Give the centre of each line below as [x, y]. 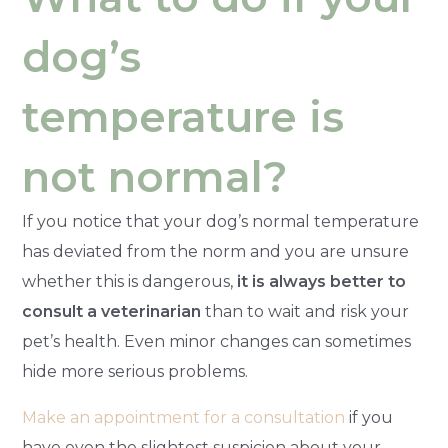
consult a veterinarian [112, 312]
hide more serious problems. [135, 372]
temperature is [183, 117]
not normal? [155, 177]
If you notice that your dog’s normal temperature [221, 222]
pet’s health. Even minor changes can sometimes [217, 342]
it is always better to [322, 282]
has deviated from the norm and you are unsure [216, 252]
